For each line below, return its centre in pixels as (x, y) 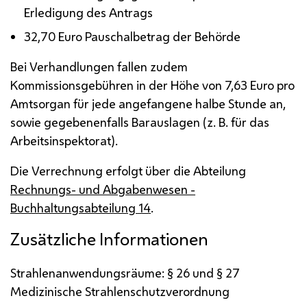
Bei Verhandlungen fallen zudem (99, 66)
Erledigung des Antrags (89, 12)
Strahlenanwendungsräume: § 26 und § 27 (125, 272)
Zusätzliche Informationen (109, 239)
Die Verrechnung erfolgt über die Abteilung (128, 170)
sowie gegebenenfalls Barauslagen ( (109, 122)
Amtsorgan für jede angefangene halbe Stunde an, (148, 103)
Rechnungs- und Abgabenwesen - (103, 189)
